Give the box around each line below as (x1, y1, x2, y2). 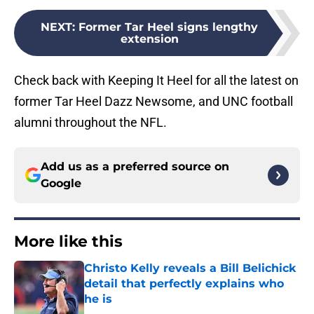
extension (120, 32, 179, 46)
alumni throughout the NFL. (14, 115, 167, 130)
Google (41, 177, 81, 191)
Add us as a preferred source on (41, 160, 229, 174)
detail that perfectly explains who (84, 277, 284, 291)
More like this (14, 232, 123, 252)
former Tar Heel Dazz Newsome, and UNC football (14, 94, 293, 109)
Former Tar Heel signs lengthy (78, 20, 258, 34)
